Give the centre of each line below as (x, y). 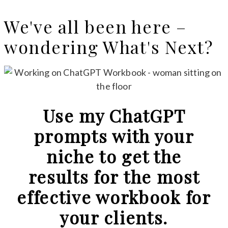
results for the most (114, 177)
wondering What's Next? (109, 47)
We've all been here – (95, 27)
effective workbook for (114, 197)
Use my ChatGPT (114, 116)
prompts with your (114, 136)
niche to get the (114, 156)
